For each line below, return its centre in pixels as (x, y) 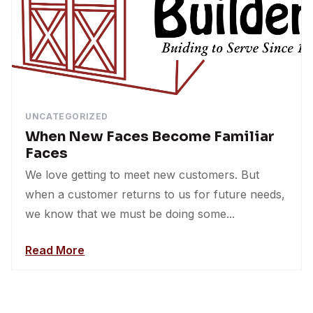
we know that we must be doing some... (130, 213)
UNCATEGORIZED (67, 116)
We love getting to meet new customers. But (143, 174)
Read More (55, 250)
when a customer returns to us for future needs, (155, 194)
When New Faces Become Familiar (150, 136)
